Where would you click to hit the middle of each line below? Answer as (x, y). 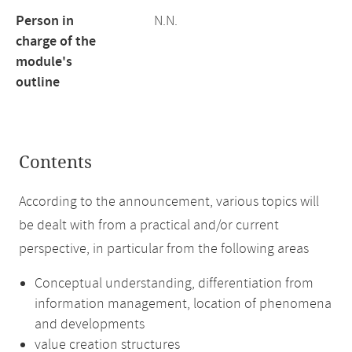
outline (38, 82)
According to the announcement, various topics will (169, 202)
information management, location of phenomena (183, 304)
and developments (90, 324)
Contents (55, 163)
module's (44, 62)
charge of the (56, 42)
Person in (45, 21)
